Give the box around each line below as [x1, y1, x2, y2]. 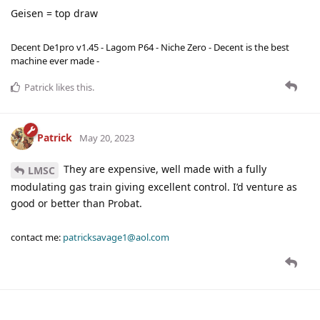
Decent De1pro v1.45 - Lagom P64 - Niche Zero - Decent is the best [11, 41, 289, 54]
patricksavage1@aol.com [63, 230, 169, 244]
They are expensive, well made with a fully [61, 162, 266, 176]
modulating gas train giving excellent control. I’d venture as [11, 179, 297, 194]
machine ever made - [11, 54, 99, 68]
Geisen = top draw [11, 6, 98, 21]
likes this [54, 81, 92, 94]
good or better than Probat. [11, 196, 142, 210]
